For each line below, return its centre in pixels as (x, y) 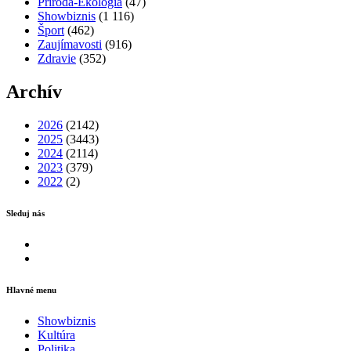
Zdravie (57, 58)
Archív (34, 91)
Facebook (61, 243)
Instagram (61, 257)
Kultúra (56, 335)
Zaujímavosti (70, 44)
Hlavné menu (31, 289)
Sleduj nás (25, 213)
